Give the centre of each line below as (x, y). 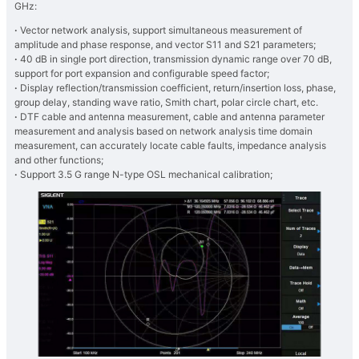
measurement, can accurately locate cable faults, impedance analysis (170, 146)
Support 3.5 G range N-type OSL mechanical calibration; (146, 175)
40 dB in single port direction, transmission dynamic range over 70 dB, (176, 59)
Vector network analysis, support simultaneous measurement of (161, 30)
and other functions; (59, 160)
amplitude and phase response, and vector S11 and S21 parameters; (165, 45)
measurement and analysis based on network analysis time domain (163, 131)
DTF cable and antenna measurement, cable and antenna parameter (172, 117)
